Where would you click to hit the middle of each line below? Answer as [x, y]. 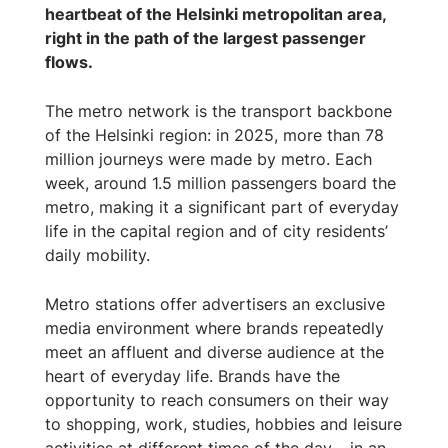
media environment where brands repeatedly [214, 327]
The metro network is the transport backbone [218, 110]
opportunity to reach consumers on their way [216, 399]
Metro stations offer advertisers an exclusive [214, 303]
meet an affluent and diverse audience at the [214, 351]
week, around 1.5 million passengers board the [220, 182]
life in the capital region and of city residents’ [216, 230]
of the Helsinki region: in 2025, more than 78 [214, 134]
